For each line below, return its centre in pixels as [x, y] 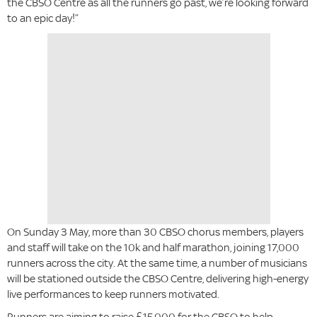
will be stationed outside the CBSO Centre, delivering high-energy [158, 279]
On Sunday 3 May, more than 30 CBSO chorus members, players [155, 232]
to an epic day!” [43, 18]
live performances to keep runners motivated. [113, 294]
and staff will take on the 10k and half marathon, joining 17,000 [153, 248]
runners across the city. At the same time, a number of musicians [157, 263]
